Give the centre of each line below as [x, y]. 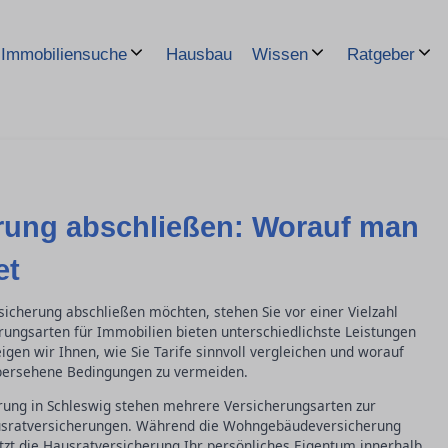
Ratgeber [381, 54]
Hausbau [199, 54]
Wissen [280, 54]
